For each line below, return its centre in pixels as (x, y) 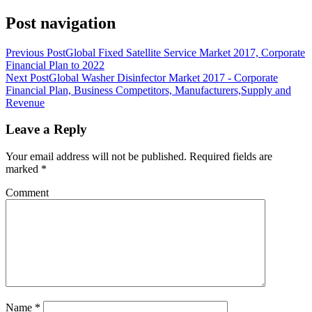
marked (23, 169)
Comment (27, 193)
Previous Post (36, 52)
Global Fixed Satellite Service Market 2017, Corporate (185, 52)
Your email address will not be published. (96, 157)
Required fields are (229, 157)
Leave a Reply (46, 130)
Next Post (27, 77)
